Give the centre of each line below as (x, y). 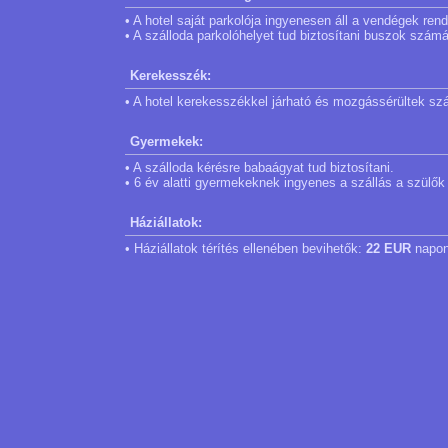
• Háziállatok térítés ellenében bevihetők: (245, 248)
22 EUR (388, 248)
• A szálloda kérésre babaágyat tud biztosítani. (259, 167)
